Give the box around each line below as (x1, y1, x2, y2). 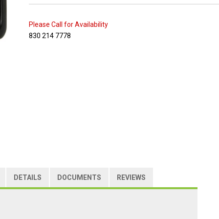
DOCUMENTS (57, 174, 101, 181)
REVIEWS (117, 174, 146, 181)
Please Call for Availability (29, 21, 108, 28)
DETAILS (14, 174, 42, 181)
